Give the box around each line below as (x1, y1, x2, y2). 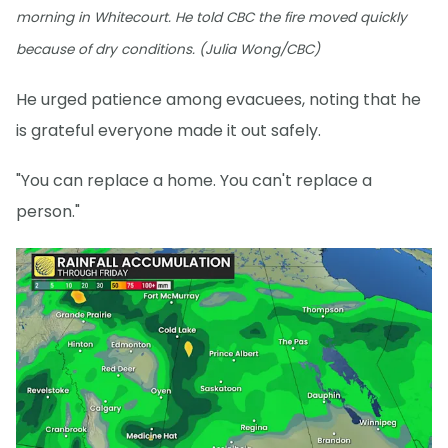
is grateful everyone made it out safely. (16, 118, 321, 142)
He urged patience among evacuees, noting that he (16, 87, 421, 111)
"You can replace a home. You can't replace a (16, 168, 372, 192)
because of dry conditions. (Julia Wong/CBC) (16, 39, 320, 59)
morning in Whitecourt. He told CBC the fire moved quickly (16, 7, 407, 27)
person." (16, 199, 80, 223)
